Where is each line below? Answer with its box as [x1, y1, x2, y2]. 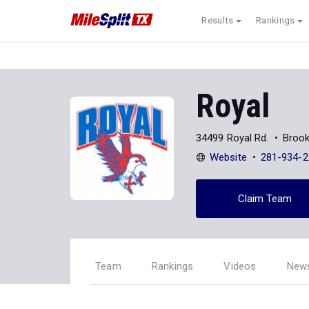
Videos [223, 260, 257, 272]
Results [201, 15, 234, 26]
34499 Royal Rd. [196, 131, 269, 144]
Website [210, 150, 247, 163]
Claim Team [237, 192, 292, 205]
